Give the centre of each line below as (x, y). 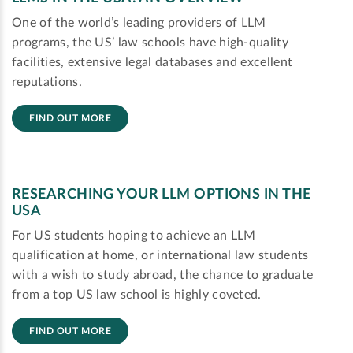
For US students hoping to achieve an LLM (134, 236)
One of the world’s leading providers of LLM (139, 23)
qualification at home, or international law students (160, 256)
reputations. (47, 82)
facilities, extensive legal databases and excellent (152, 63)
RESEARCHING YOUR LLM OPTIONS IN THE (162, 195)
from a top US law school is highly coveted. (137, 295)
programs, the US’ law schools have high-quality (150, 43)
